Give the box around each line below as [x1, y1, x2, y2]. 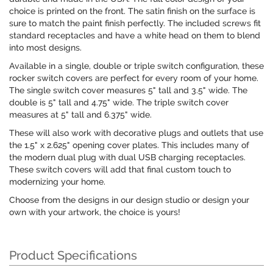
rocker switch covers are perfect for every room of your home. [9, 73, 258, 83]
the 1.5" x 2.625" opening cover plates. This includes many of [9, 140, 249, 151]
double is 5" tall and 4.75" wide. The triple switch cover [9, 97, 229, 108]
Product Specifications [9, 248, 137, 263]
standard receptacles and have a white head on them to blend [9, 30, 260, 41]
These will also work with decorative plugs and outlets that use [9, 128, 263, 138]
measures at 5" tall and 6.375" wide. [9, 110, 152, 120]
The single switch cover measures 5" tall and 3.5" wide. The [9, 85, 247, 96]
